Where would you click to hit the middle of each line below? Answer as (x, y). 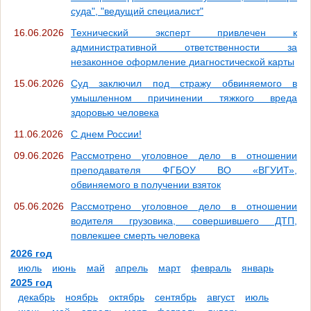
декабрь (37, 297)
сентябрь (175, 297)
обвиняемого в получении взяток (146, 185)
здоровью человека (115, 113)
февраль (211, 268)
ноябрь (82, 297)
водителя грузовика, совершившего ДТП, (184, 221)
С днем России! (106, 134)
